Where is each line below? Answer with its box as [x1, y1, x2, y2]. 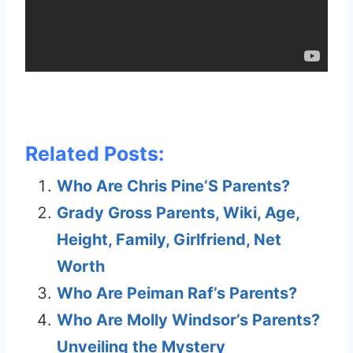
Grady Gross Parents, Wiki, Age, [57, 203, 299, 223]
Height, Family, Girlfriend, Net [57, 230, 281, 250]
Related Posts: [25, 142, 164, 166]
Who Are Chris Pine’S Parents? [57, 176, 290, 196]
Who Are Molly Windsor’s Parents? [57, 310, 320, 330]
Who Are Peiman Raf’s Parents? [57, 284, 297, 303]
